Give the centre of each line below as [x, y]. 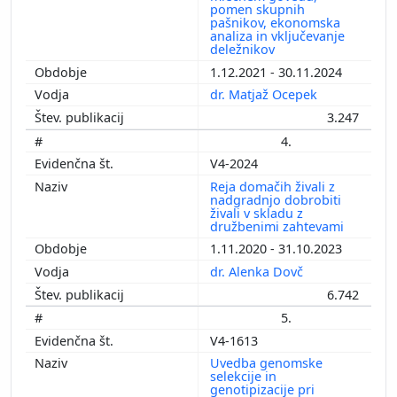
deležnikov [244, 50]
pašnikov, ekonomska [275, 23]
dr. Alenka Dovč [258, 271]
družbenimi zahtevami [279, 226]
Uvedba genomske [266, 363]
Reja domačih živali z [272, 186]
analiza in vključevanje [277, 36]
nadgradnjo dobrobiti [276, 199]
